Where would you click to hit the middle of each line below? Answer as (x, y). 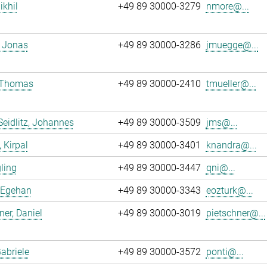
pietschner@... (236, 213)
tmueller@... (231, 84)
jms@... (222, 122)
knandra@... (231, 145)
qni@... (221, 168)
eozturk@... (229, 190)
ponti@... (225, 252)
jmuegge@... (232, 45)
